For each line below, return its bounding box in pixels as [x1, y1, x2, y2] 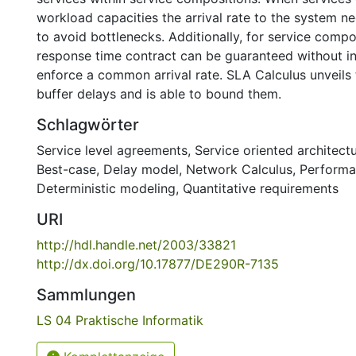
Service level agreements [37, 142, 188, 158]
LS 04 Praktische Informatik [37, 312, 203, 328]
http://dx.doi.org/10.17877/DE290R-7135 [37, 256, 279, 272]
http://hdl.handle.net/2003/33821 [37, 237, 236, 253]
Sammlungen [37, 285, 136, 304]
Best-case [37, 161, 96, 177]
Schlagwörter [37, 115, 139, 134]
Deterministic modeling [37, 180, 176, 196]
